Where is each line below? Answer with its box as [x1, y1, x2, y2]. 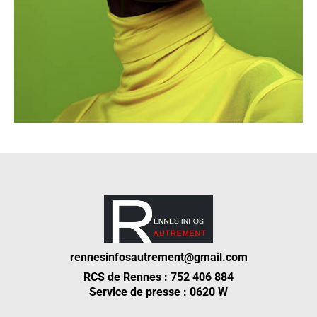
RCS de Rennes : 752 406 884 [83, 270, 234, 284]
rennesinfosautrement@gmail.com [69, 250, 248, 265]
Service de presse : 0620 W [89, 285, 228, 299]
